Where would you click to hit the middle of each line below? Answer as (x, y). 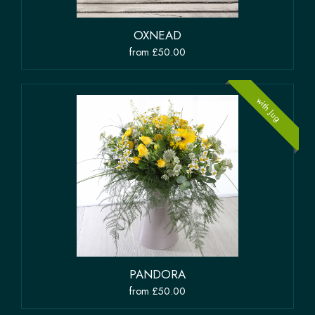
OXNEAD (157, 36)
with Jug (269, 110)
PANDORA (157, 275)
